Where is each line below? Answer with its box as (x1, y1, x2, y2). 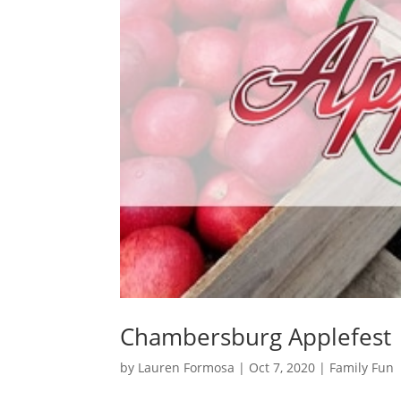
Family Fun (329, 359, 395, 377)
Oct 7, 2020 (249, 359, 316, 377)
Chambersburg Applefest (120, 320, 392, 354)
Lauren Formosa (138, 359, 235, 377)
